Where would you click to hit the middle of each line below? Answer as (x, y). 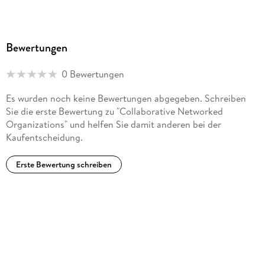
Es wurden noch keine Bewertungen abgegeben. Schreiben (126, 98)
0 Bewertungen (93, 74)
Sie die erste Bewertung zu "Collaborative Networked (114, 112)
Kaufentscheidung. (44, 138)
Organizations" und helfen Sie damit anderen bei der (113, 125)
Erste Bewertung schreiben (64, 164)
